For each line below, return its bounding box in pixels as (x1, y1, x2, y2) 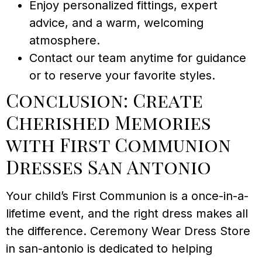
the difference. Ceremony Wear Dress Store (6, 223, 250, 238)
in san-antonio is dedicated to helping (6, 241, 212, 256)
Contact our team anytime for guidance (29, 50, 246, 65)
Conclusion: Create (6, 87, 203, 112)
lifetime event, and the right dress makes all (6, 206, 248, 220)
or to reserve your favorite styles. (29, 68, 215, 82)
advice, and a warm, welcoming (29, 15, 204, 30)
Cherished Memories (6, 109, 211, 135)
